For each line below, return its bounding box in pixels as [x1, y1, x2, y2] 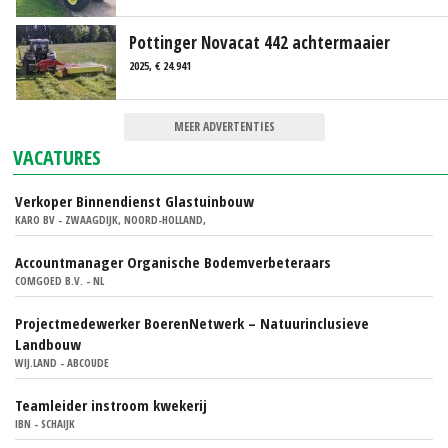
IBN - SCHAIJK [15, 416, 75, 432]
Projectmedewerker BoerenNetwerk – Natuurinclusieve [15, 313, 369, 334]
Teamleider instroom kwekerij [15, 395, 207, 416]
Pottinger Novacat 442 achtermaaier [129, 31, 390, 55]
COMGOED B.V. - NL [15, 273, 104, 289]
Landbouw [15, 334, 81, 355]
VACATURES [13, 144, 102, 172]
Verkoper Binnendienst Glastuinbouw [15, 191, 254, 212]
